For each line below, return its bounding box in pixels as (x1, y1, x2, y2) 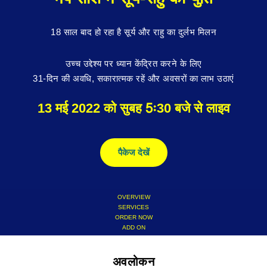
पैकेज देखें (117, 147, 150, 157)
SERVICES (118, 204, 149, 210)
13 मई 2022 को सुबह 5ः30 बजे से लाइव (37, 101, 230, 116)
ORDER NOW (114, 214, 153, 221)
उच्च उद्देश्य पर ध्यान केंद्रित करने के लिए (65, 58, 202, 69)
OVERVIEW (117, 194, 150, 200)
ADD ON (122, 224, 145, 231)
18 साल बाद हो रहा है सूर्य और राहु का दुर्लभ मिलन (51, 27, 216, 37)
